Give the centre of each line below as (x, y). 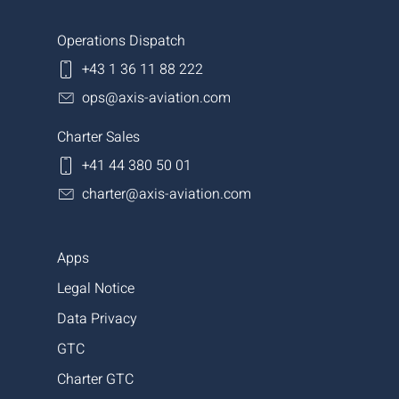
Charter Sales (98, 137)
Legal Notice (96, 288)
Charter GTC (95, 379)
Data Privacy (97, 318)
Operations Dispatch (121, 41)
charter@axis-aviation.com (167, 194)
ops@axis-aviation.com (156, 98)
